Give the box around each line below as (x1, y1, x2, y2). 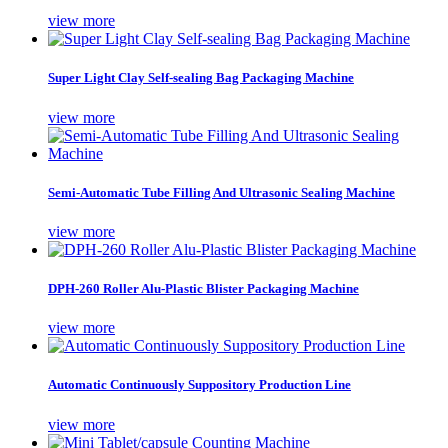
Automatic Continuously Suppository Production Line (48, 377, 351, 393)
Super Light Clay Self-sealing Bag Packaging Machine (48, 70, 354, 86)
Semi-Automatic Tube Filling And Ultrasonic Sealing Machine (48, 184, 395, 200)
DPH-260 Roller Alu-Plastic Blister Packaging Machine (48, 281, 359, 297)
